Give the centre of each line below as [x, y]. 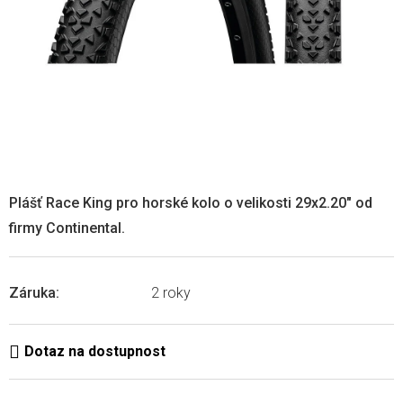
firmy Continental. [67, 228]
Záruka [32, 293]
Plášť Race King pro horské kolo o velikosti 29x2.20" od [191, 202]
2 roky [171, 293]
